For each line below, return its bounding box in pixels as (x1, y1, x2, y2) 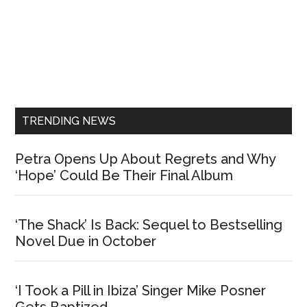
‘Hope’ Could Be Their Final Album (15, 167, 234, 184)
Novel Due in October (15, 233, 157, 250)
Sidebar (14, 77, 89, 101)
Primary (14, 52, 88, 77)
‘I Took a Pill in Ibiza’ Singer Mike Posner (15, 282, 267, 299)
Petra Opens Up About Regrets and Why (15, 151, 276, 168)
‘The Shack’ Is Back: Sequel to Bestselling (15, 217, 283, 234)
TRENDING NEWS (22, 114, 116, 128)
